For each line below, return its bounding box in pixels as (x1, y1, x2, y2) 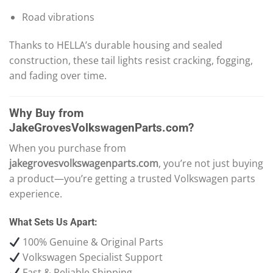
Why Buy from (9, 105, 83, 120)
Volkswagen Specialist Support (20, 250, 163, 264)
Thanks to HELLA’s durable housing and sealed (9, 38, 222, 52)
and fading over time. (9, 69, 107, 83)
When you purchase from (9, 141, 126, 155)
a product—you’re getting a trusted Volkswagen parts (9, 172, 255, 186)
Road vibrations (21, 10, 94, 24)
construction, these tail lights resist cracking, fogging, (9, 54, 253, 68)
